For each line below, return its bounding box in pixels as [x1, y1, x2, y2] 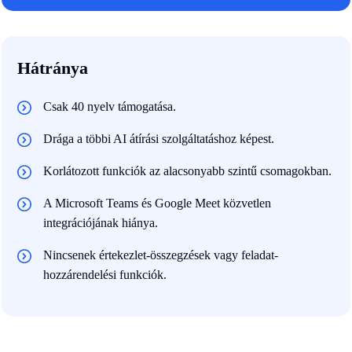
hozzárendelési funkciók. [43, 268, 167, 282]
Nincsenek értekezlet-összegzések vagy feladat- [43, 248, 278, 262]
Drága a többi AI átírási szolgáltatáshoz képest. [43, 132, 274, 146]
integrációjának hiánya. [43, 216, 158, 230]
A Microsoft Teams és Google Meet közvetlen [43, 196, 271, 211]
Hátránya [17, 58, 88, 79]
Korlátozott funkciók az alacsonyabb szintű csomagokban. [43, 164, 332, 178]
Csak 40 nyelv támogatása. [43, 100, 176, 114]
